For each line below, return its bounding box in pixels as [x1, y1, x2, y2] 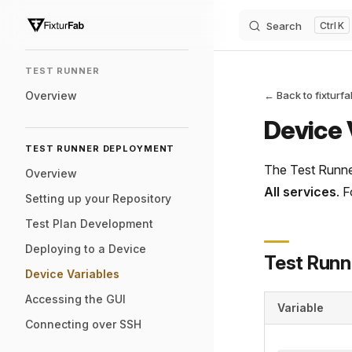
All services [264, 184, 336, 200]
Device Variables [25, 267, 119, 280]
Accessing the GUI [25, 292, 126, 306]
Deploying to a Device [25, 242, 146, 255]
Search [266, 20, 302, 32]
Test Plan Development [25, 217, 153, 230]
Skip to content [25, 20, 98, 32]
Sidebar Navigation [25, 52, 133, 68]
